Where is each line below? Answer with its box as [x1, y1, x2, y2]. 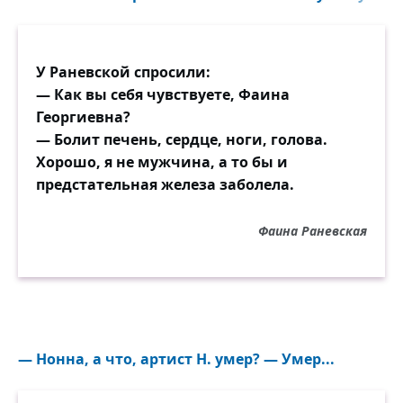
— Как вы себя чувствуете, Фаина [36, 85, 290, 104]
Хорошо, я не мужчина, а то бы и [36, 152, 288, 172]
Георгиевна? [36, 107, 130, 127]
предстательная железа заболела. [36, 175, 294, 194]
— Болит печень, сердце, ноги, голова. [36, 130, 327, 149]
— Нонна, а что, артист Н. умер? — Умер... [18, 349, 335, 369]
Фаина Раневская [258, 222, 367, 239]
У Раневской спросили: [36, 62, 210, 82]
